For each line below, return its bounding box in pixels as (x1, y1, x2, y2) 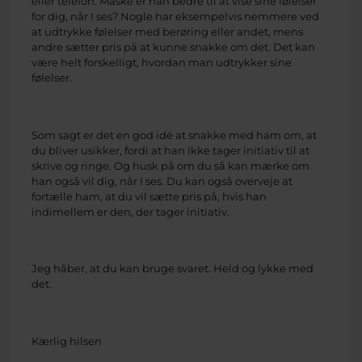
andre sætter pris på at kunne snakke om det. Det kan (32, 40, 315, 54)
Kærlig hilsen (32, 334, 102, 347)
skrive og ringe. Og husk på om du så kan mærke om (32, 158, 309, 172)
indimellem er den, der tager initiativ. (32, 204, 229, 218)
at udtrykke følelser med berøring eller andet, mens (32, 25, 303, 39)
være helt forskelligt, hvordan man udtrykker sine (32, 56, 292, 69)
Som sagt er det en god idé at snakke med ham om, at (32, 128, 317, 141)
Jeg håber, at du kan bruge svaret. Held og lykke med (32, 262, 314, 276)
